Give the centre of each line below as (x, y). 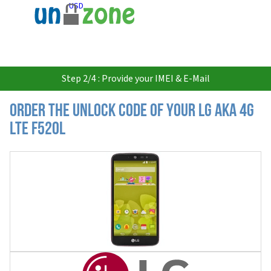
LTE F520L (38, 130)
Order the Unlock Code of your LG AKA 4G (132, 112)
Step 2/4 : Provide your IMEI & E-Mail (135, 79)
